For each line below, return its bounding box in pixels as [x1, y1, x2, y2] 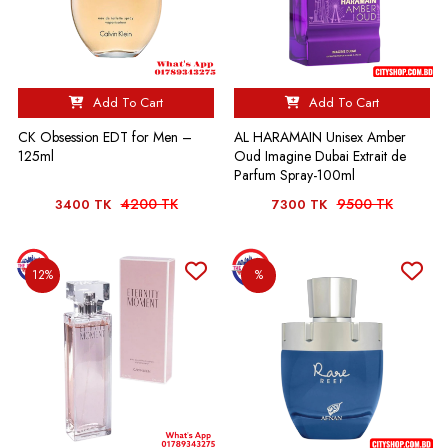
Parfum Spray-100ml [234, 165, 355, 185]
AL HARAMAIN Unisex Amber [234, 127, 406, 147]
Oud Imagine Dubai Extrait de [234, 146, 406, 166]
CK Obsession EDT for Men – [18, 127, 192, 147]
